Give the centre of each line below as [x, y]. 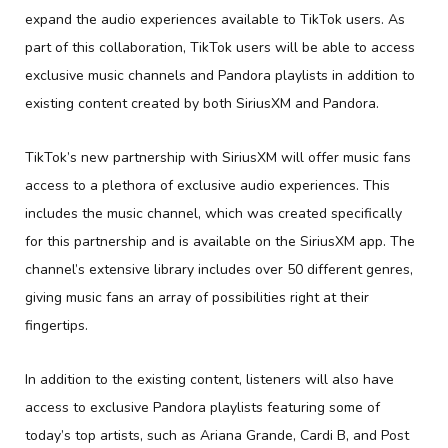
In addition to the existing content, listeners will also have [209, 379]
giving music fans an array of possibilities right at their [197, 297]
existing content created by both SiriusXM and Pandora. [202, 103]
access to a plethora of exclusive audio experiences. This [207, 185]
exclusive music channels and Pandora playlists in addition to [220, 75]
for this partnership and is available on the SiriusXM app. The [220, 241]
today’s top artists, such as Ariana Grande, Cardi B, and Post [217, 435]
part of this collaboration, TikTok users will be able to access [220, 47]
